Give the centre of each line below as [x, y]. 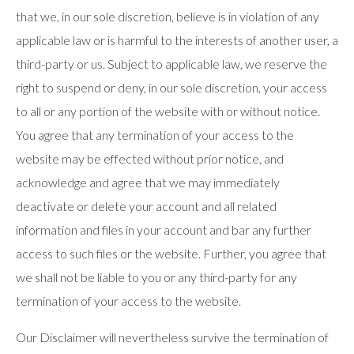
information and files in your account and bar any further [164, 230]
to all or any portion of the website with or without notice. [168, 111]
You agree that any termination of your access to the [155, 135]
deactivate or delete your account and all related [146, 206]
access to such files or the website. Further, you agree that [171, 253]
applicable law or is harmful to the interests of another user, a [177, 40]
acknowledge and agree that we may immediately [148, 182]
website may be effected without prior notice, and [150, 158]
